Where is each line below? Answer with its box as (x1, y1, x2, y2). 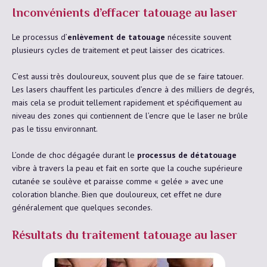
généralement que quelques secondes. (12, 201, 153, 213)
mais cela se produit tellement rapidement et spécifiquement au (12, 97, 242, 108)
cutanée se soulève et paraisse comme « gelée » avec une (12, 175, 223, 187)
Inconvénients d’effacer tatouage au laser (12, 4, 237, 23)
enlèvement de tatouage (67, 31, 165, 42)
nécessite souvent (165, 31, 231, 42)
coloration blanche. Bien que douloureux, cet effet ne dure (12, 188, 222, 200)
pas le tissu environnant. (12, 123, 98, 134)
